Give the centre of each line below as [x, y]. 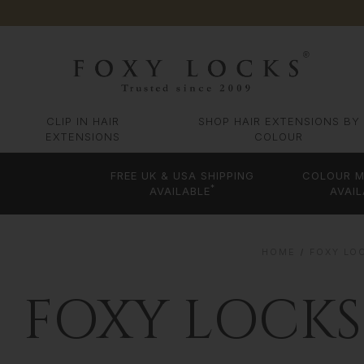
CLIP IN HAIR [83, 121]
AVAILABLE [180, 191]
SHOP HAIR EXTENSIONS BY [279, 121]
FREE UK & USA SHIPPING [183, 176]
